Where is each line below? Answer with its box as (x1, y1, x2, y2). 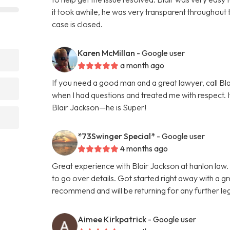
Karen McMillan (78, 47, 136, 58)
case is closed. (52, 18, 103, 29)
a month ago (120, 60, 165, 70)
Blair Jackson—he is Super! (52, 102, 147, 112)
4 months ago (120, 143, 168, 154)
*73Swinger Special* (78, 130, 156, 141)
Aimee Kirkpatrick (78, 214, 147, 224)
